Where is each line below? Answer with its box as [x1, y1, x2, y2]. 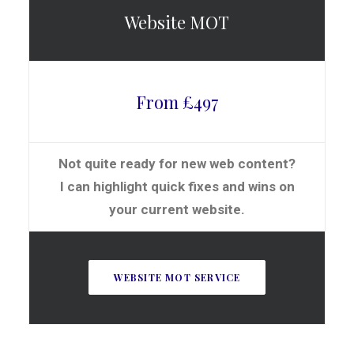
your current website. [109, 201, 245, 217]
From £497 [135, 90, 219, 114]
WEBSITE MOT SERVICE [113, 271, 241, 284]
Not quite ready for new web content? [58, 156, 296, 171]
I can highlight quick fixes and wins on [59, 179, 295, 194]
